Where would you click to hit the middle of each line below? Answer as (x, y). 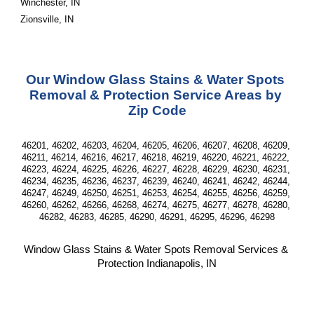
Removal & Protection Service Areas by (155, 95)
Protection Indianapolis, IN (157, 264)
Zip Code (157, 110)
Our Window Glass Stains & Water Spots (155, 80)
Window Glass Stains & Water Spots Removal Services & (156, 250)
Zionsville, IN (47, 19)
